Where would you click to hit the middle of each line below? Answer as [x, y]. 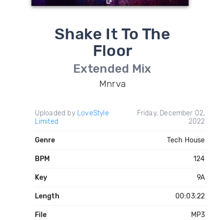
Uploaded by [56, 113]
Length [47, 196]
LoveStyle [93, 113]
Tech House [186, 140]
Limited [46, 122]
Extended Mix [112, 69]
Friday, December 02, [171, 113]
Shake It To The [112, 34]
